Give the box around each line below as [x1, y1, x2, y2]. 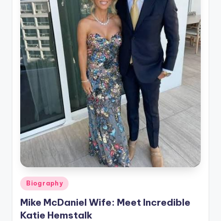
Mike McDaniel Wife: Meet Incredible [20, 196, 190, 208]
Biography [26, 180, 63, 187]
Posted [20, 178, 42, 186]
